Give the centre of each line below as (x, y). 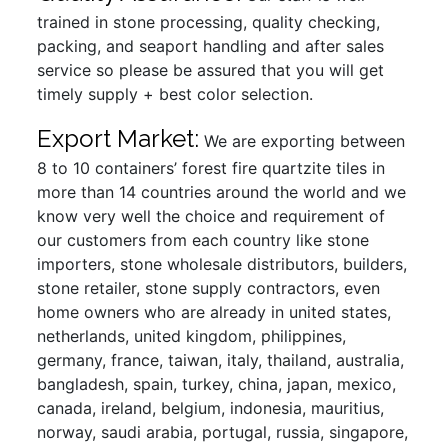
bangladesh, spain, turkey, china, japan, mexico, (217, 383)
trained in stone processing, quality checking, (209, 21)
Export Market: (118, 138)
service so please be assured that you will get (211, 69)
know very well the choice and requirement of (211, 215)
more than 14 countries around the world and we (222, 191)
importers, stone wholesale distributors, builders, (222, 263)
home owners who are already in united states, (214, 311)
